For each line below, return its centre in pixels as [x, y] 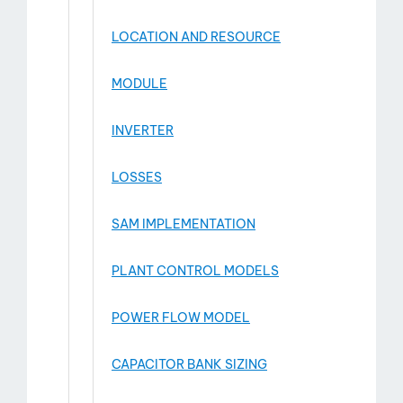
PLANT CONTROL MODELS [195, 271]
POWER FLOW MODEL [181, 318]
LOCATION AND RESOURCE [196, 37]
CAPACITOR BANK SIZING [189, 364]
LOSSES [137, 177]
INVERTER [143, 130]
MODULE [139, 84]
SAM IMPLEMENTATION [184, 224]
